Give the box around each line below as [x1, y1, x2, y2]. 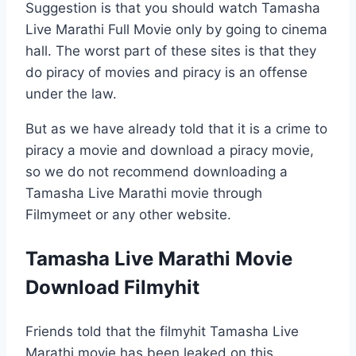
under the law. [25, 85, 117, 102]
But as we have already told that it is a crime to [25, 120, 327, 137]
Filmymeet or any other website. [25, 206, 231, 222]
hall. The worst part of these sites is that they [25, 42, 316, 59]
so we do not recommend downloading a [25, 163, 288, 180]
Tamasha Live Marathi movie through [25, 184, 262, 201]
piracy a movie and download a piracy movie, [25, 141, 314, 158]
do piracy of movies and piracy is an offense [25, 64, 308, 80]
